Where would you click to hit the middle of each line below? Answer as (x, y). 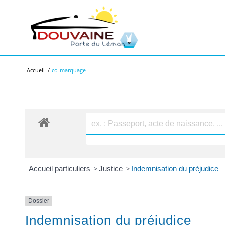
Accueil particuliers (60, 169)
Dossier (39, 201)
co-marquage (69, 70)
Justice (111, 169)
